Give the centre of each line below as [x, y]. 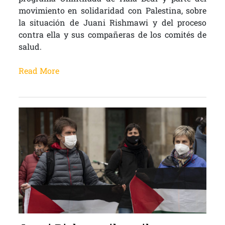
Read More [39, 71]
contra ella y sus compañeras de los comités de [113, 35]
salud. [30, 47]
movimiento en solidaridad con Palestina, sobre [113, 11]
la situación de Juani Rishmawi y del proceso [113, 23]
